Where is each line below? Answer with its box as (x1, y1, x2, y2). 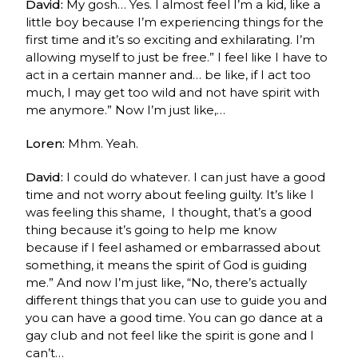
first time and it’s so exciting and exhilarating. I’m (26, 31, 316, 47)
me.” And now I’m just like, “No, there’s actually (26, 274, 308, 290)
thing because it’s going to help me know (26, 221, 277, 237)
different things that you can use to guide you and (26, 292, 328, 308)
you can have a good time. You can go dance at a (26, 309, 324, 325)
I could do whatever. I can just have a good (66, 169, 326, 185)
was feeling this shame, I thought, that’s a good (26, 204, 312, 220)
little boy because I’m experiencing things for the (26, 14, 324, 30)
